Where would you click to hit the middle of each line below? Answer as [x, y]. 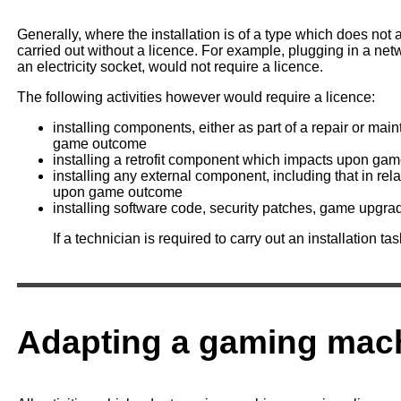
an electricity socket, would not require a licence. [170, 66]
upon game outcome [117, 192]
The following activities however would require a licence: [196, 97]
